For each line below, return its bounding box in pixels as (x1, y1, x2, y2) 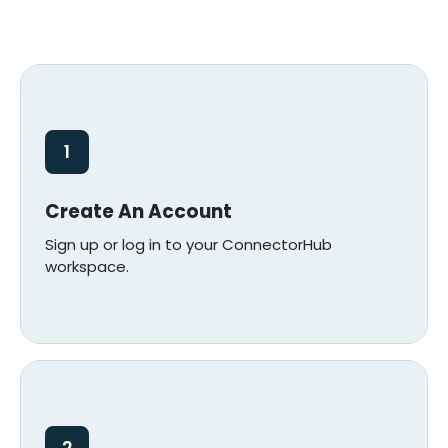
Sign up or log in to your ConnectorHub (45, 234, 332, 256)
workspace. (45, 256, 129, 278)
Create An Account (45, 198, 232, 226)
